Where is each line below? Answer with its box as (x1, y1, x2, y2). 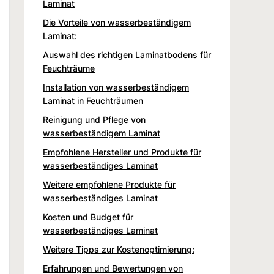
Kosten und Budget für (43, 211, 133, 222)
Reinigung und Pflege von (43, 114, 146, 125)
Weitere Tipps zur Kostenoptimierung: (43, 243, 194, 254)
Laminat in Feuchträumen (43, 95, 143, 106)
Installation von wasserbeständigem (43, 81, 189, 92)
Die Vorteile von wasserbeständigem (43, 17, 191, 28)
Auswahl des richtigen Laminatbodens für (43, 49, 211, 60)
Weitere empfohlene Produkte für (43, 179, 176, 190)
